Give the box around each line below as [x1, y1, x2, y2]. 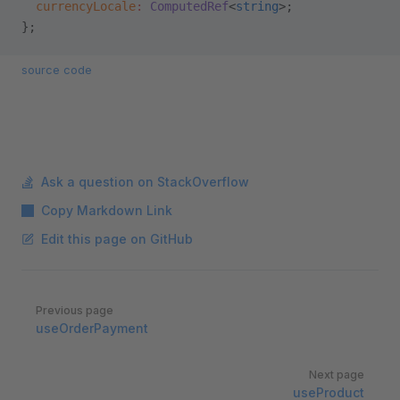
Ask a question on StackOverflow [41, 174, 249, 189]
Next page [309, 368, 364, 381]
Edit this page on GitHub [41, 231, 193, 246]
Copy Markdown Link [41, 203, 172, 218]
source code [21, 63, 92, 77]
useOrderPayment [36, 321, 148, 336]
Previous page [36, 304, 113, 317]
